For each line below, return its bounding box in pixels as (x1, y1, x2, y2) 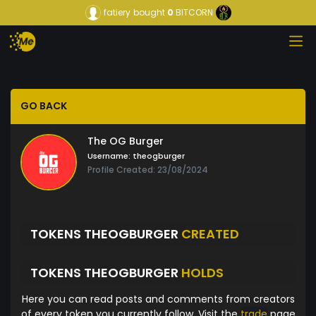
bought (133, 6, 165, 18)
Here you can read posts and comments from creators (21, 292, 295, 307)
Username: (87, 150, 130, 162)
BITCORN (175, 6, 213, 18)
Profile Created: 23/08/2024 (87, 164, 208, 176)
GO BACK (20, 99, 67, 114)
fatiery (103, 6, 130, 18)
